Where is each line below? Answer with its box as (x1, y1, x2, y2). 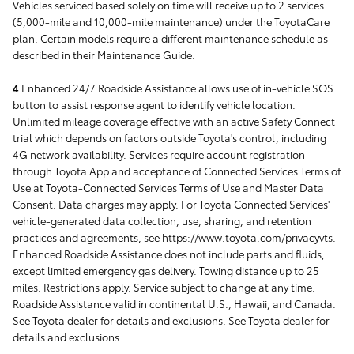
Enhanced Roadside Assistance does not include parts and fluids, (13, 246, 325, 261)
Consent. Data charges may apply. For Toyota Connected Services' (13, 196, 330, 211)
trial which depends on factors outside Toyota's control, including (13, 130, 326, 145)
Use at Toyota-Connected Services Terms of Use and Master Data (13, 179, 324, 194)
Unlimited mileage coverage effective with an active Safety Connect (13, 113, 335, 128)
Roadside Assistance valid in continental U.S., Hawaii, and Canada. (13, 296, 336, 311)
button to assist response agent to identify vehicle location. (13, 96, 296, 111)
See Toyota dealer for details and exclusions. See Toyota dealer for (13, 312, 330, 327)
